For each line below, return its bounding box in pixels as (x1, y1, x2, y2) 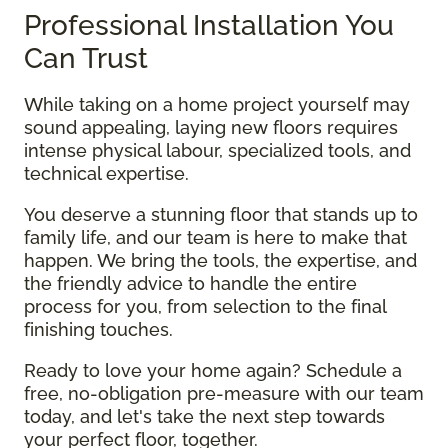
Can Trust (24, 41, 148, 75)
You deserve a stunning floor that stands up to (24, 203, 418, 225)
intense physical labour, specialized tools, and (24, 139, 411, 161)
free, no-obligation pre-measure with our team (24, 382, 424, 404)
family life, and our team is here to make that (24, 226, 407, 248)
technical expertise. (24, 162, 189, 184)
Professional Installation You (24, 8, 394, 42)
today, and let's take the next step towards (24, 405, 385, 427)
